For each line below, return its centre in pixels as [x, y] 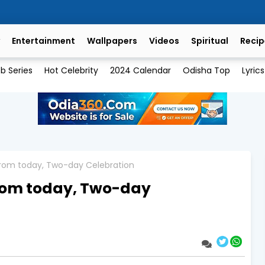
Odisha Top [206, 71]
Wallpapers [112, 41]
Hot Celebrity [71, 71]
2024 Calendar [140, 71]
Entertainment [43, 41]
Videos [164, 41]
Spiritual [210, 41]
